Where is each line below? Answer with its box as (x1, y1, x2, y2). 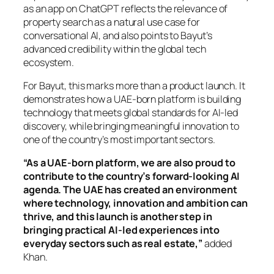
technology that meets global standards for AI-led (23, 105, 239, 119)
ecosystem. (23, 55, 75, 69)
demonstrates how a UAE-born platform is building (23, 92, 242, 106)
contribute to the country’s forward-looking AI (23, 169, 240, 183)
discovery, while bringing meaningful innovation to (23, 119, 239, 133)
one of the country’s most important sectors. (23, 132, 215, 146)
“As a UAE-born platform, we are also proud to (23, 156, 235, 170)
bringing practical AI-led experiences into (23, 223, 220, 237)
